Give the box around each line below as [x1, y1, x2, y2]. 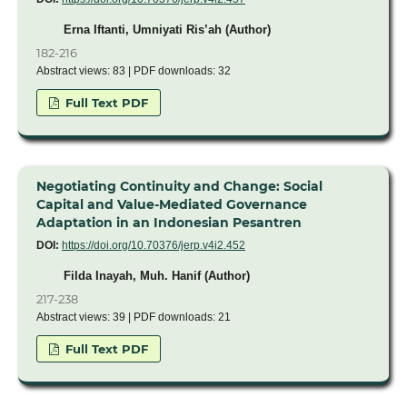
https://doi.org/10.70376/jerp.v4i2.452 [61, 239, 245, 252]
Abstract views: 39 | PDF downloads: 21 [35, 310, 231, 323]
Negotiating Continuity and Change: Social [35, 178, 323, 194]
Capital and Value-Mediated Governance [35, 196, 307, 213]
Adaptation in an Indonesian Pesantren [35, 214, 302, 231]
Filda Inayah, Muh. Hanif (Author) [63, 268, 250, 283]
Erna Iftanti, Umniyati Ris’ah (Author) [63, 23, 271, 37]
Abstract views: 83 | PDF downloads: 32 [35, 65, 231, 78]
